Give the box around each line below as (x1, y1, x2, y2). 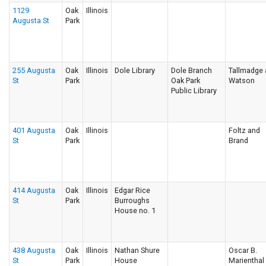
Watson (229, 76, 255, 85)
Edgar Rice (115, 186, 150, 195)
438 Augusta (12, 246, 55, 255)
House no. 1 (115, 206, 156, 215)
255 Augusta (12, 66, 55, 75)
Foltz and (229, 126, 260, 135)
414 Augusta (12, 186, 55, 195)
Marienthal (229, 256, 264, 265)
